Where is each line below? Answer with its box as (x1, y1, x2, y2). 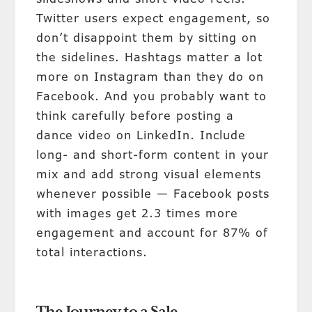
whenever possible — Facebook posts (36, 186, 270, 201)
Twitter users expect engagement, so (36, 10, 271, 26)
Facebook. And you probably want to (36, 88, 267, 104)
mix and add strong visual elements (36, 166, 262, 182)
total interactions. (36, 244, 148, 260)
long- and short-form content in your (36, 147, 270, 162)
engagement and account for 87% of (36, 225, 269, 240)
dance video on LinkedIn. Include (36, 127, 247, 143)
